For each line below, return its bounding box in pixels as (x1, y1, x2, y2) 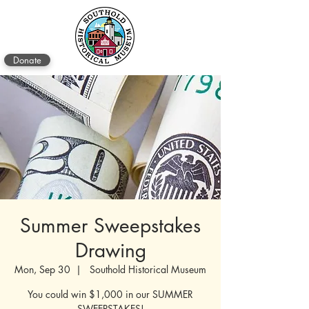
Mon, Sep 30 (14, 263, 70, 276)
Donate (13, 54, 41, 66)
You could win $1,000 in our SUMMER (28, 288, 193, 301)
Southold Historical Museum (87, 263, 206, 276)
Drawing (74, 238, 146, 263)
